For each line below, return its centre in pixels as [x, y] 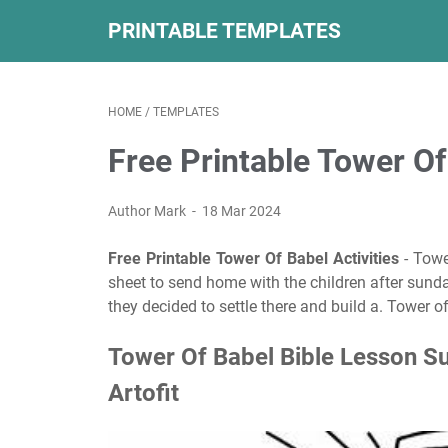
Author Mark [148, 211]
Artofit [143, 392]
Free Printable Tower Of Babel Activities [253, 258]
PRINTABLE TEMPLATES [224, 30]
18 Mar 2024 [242, 211]
